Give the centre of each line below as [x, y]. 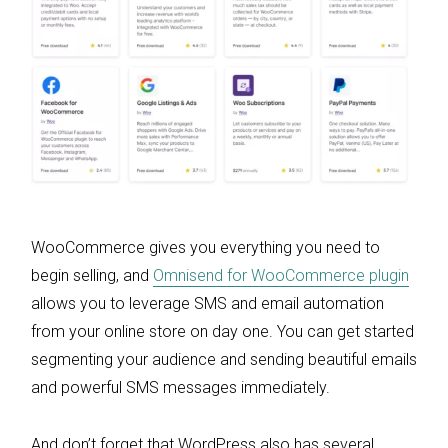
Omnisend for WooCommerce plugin [281, 276]
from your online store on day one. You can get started [222, 332]
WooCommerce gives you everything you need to [205, 248]
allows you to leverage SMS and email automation [207, 304]
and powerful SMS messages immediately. [180, 388]
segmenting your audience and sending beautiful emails [224, 360]
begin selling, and [92, 276]
